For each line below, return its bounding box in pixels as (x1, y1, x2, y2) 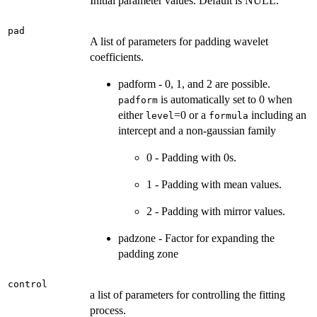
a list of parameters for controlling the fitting (90, 289, 285, 301)
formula (209, 110, 248, 121)
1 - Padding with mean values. (146, 178, 282, 190)
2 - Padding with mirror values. (146, 205, 285, 217)
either (118, 109, 146, 121)
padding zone (118, 248, 178, 260)
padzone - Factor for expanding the (118, 232, 275, 244)
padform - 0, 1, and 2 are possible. (118, 78, 270, 90)
